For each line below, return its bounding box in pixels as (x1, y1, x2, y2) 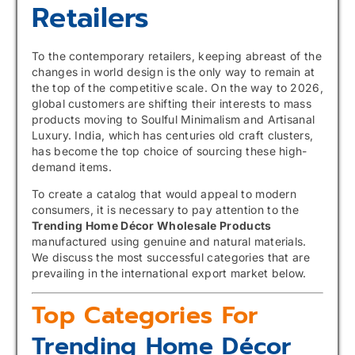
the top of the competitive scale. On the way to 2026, (32, 80, 323, 94)
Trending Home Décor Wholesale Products (32, 218, 272, 232)
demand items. (32, 159, 112, 174)
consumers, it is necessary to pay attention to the (32, 202, 299, 216)
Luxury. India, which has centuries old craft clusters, (32, 128, 314, 142)
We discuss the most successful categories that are (32, 250, 310, 264)
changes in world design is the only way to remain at (32, 64, 315, 78)
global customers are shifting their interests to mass (32, 96, 311, 110)
